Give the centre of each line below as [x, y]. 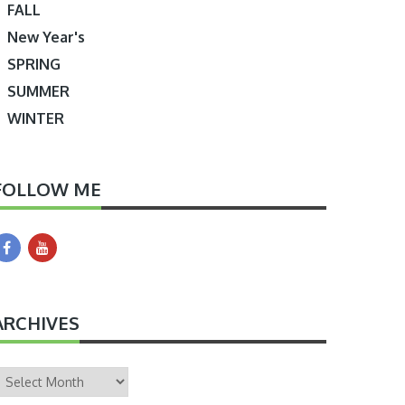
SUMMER [39, 91]
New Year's [47, 37]
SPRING [34, 64]
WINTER [36, 118]
